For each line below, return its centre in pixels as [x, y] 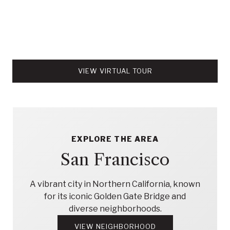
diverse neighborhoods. [115, 208]
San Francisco [115, 159]
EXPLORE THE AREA [115, 139]
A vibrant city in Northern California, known [115, 184]
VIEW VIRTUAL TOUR [115, 71]
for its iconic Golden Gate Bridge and [115, 196]
